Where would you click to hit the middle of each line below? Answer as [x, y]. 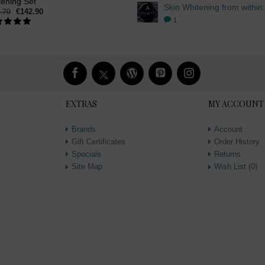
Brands [84, 130]
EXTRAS [81, 104]
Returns [227, 154]
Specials [86, 154]
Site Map [87, 167]
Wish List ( [232, 167]
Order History [237, 142]
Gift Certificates [98, 142]
